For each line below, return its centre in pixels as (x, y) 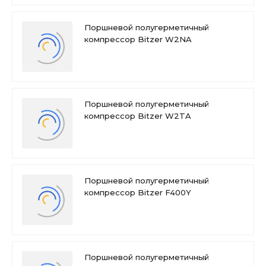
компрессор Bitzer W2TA (138, 116)
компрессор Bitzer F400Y (138, 192)
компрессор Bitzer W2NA (138, 39)
